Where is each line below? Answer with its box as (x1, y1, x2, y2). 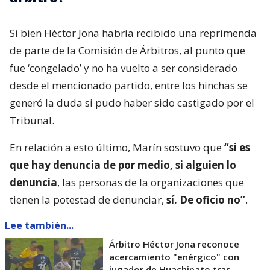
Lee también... (5, 218, 74, 232)
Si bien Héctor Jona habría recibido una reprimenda (10, 25, 257, 40)
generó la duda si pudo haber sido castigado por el (10, 95, 254, 110)
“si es (224, 140, 250, 154)
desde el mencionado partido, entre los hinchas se (10, 78, 248, 92)
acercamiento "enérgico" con (109, 250, 239, 263)
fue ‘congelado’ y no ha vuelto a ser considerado (10, 60, 237, 75)
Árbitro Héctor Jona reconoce (109, 237, 239, 250)
